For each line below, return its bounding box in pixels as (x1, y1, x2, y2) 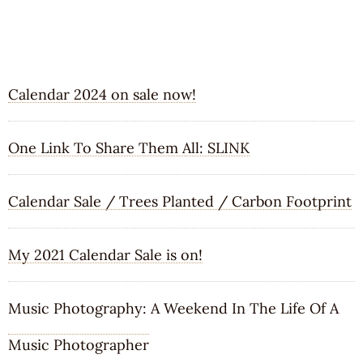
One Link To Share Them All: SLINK (8, 139, 250, 158)
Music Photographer (8, 335, 149, 355)
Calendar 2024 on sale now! (8, 85, 196, 105)
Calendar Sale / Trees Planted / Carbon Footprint (8, 192, 352, 211)
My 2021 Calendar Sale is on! (8, 246, 203, 265)
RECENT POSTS (8, 23, 159, 48)
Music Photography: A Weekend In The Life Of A (8, 299, 339, 318)
